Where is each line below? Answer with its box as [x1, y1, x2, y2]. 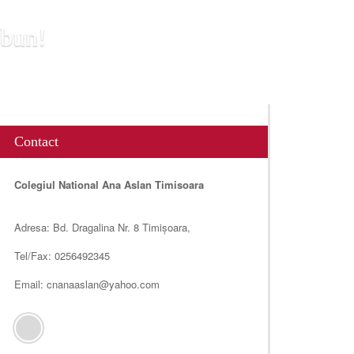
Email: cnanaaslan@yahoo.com [13, 277, 160, 292]
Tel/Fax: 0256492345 [13, 248, 110, 263]
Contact [13, 134, 58, 149]
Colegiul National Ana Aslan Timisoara [13, 177, 204, 192]
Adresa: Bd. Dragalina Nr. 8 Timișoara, [13, 220, 190, 235]
